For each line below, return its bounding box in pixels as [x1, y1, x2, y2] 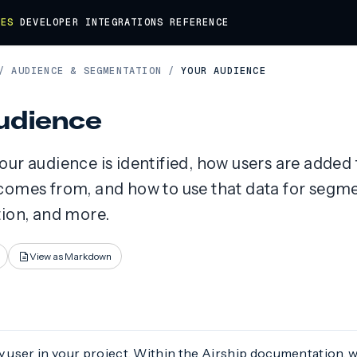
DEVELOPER [20, 16, 79, 29]
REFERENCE [170, 16, 229, 29]
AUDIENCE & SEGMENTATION [11, 65, 163, 77]
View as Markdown [29, 249, 112, 262]
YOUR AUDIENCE [181, 65, 266, 77]
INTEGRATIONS [84, 16, 164, 29]
